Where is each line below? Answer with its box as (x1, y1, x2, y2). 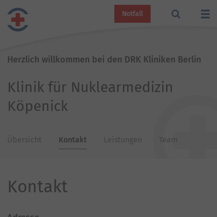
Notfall (122, 10, 143, 18)
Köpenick (7, 97, 68, 115)
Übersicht (7, 135, 42, 144)
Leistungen (104, 135, 142, 144)
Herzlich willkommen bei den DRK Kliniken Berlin (7, 54, 201, 65)
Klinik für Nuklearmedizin (7, 78, 173, 96)
